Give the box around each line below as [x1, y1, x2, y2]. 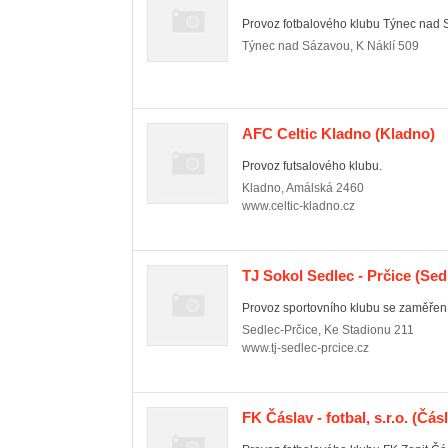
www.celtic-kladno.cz [242, 199, 355, 213]
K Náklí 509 [356, 39, 419, 53]
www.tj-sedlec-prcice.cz [242, 341, 369, 355]
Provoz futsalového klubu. [242, 159, 382, 173]
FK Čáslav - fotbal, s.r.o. [242, 409, 408, 426]
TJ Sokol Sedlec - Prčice [242, 267, 411, 284]
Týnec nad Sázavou [242, 39, 350, 53]
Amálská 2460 [286, 181, 364, 195]
